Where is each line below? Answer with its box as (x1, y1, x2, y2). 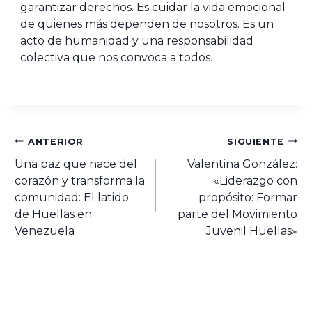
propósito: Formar (198, 190, 298, 204)
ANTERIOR (27, 136, 84, 147)
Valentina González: (187, 157, 298, 171)
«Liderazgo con (214, 173, 298, 187)
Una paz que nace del (14, 157, 137, 171)
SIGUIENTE (227, 136, 285, 147)
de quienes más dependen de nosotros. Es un (19, 17, 274, 31)
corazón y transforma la (14, 173, 145, 187)
